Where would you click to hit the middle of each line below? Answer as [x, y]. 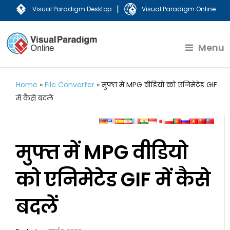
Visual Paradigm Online [178, 9]
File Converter [70, 85]
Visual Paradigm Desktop [72, 9]
